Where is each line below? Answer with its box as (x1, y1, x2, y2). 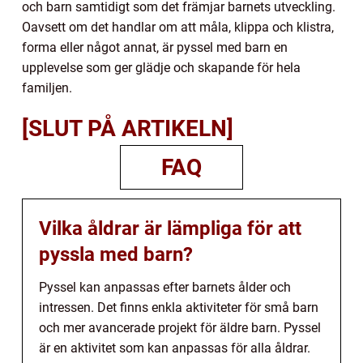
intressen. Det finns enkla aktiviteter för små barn (39, 299, 318, 315)
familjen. (22, 79, 72, 96)
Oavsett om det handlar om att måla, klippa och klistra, (22, 19, 334, 35)
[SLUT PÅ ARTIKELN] (22, 114, 233, 142)
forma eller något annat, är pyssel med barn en (22, 39, 288, 55)
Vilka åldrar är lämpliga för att (39, 216, 301, 240)
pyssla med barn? (39, 242, 193, 266)
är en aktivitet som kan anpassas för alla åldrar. (39, 340, 310, 356)
